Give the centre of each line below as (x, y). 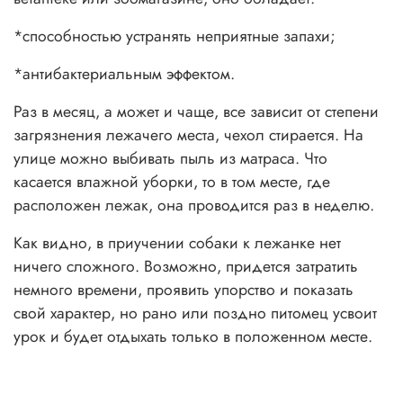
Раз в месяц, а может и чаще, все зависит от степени (196, 112)
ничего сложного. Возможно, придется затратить (186, 267)
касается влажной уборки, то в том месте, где (172, 182)
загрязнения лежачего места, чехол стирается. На (188, 135)
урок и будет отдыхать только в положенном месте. (193, 337)
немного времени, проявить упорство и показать (184, 290)
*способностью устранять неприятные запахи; (175, 36)
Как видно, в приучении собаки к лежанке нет (177, 243)
